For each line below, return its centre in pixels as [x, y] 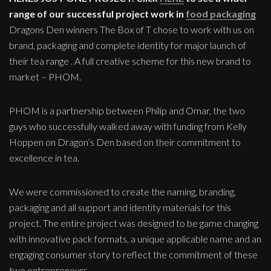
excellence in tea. [44, 157]
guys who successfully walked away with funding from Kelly [128, 126]
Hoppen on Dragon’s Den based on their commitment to [125, 142]
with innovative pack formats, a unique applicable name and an [135, 238]
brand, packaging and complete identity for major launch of [128, 45]
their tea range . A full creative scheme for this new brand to [130, 60]
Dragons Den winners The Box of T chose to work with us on [132, 29]
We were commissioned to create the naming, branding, [122, 191]
